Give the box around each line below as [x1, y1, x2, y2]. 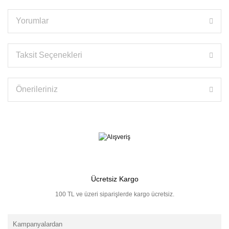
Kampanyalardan [13, 220, 62, 228]
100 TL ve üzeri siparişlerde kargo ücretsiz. [55, 190, 174, 198]
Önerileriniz [16, 85, 58, 94]
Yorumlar [16, 16, 49, 25]
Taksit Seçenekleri [16, 51, 82, 59]
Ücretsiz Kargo [90, 174, 139, 183]
